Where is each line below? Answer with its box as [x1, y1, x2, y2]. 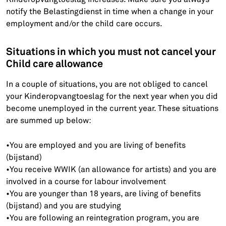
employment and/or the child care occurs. [6, 18, 163, 29]
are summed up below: [6, 115, 92, 126]
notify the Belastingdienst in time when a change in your [6, 6, 214, 17]
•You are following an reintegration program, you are [6, 212, 200, 223]
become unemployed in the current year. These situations [6, 103, 219, 114]
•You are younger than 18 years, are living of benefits [6, 188, 201, 199]
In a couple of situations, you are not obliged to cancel [6, 79, 208, 89]
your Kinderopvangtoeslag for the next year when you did [6, 91, 218, 101]
